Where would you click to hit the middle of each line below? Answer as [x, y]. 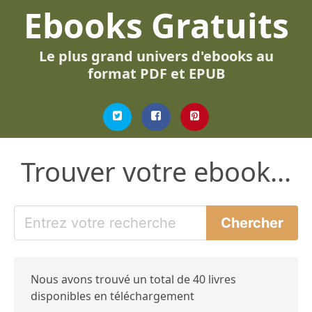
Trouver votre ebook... [156, 171]
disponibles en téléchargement [112, 296]
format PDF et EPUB [156, 73]
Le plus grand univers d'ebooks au [156, 56]
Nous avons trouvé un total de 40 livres [133, 279]
